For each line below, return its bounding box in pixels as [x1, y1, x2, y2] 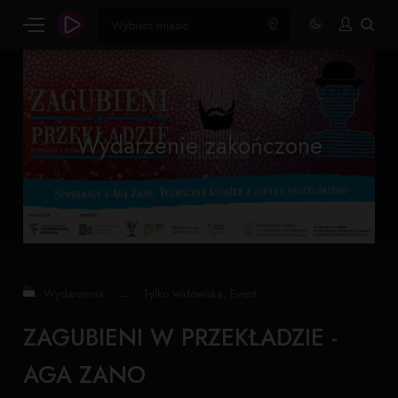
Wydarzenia [44, 285, 105, 303]
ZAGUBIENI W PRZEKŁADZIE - [23, 320, 338, 354]
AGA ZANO [23, 357, 147, 392]
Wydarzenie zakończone [76, 129, 322, 163]
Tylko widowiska [142, 285, 224, 303]
